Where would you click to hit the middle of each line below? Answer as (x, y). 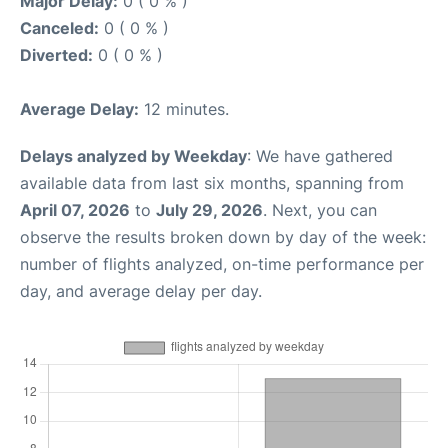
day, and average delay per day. (141, 291)
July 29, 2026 (209, 210)
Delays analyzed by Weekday (133, 156)
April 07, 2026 (75, 210)
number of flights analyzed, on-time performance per (222, 264)
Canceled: (59, 28)
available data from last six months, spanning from (212, 183)
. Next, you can (320, 210)
